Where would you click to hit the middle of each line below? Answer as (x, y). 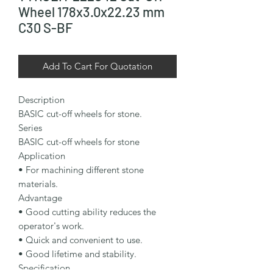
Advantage (40, 198)
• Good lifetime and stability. (77, 254)
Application (42, 156)
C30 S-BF (45, 28)
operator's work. (51, 226)
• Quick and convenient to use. (80, 240)
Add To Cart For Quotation (97, 66)
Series (30, 128)
